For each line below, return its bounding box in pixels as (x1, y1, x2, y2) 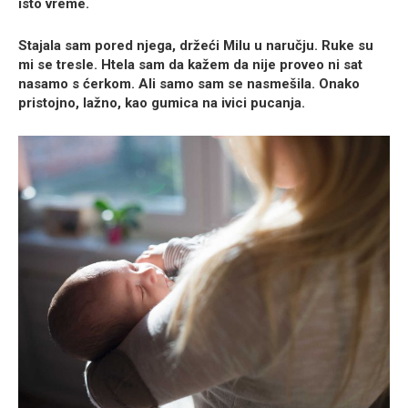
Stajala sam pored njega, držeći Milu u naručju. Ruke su (18, 37, 373, 55)
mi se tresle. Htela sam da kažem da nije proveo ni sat (18, 56, 362, 74)
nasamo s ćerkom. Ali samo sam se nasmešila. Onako (18, 76, 360, 93)
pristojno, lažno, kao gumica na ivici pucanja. (18, 95, 305, 112)
